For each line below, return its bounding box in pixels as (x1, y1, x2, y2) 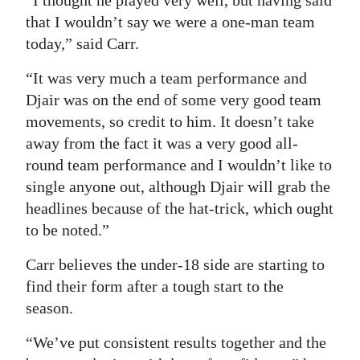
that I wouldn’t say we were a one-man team (26, 13, 315, 31)
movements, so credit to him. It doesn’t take (26, 112, 314, 130)
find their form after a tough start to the (26, 277, 284, 295)
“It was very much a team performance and (26, 69, 307, 87)
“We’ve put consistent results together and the (26, 333, 326, 351)
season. (26, 299, 73, 317)
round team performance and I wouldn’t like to (26, 156, 332, 174)
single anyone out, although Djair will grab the (26, 178, 330, 195)
